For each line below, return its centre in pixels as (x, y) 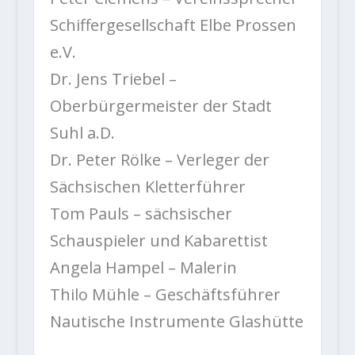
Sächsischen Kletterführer (147, 187)
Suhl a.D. (82, 133)
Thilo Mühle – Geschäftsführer (165, 295)
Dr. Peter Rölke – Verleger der (159, 160)
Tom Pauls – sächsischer (141, 214)
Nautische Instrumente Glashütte (176, 322)
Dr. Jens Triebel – (113, 79)
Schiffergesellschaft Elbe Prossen (173, 25)
